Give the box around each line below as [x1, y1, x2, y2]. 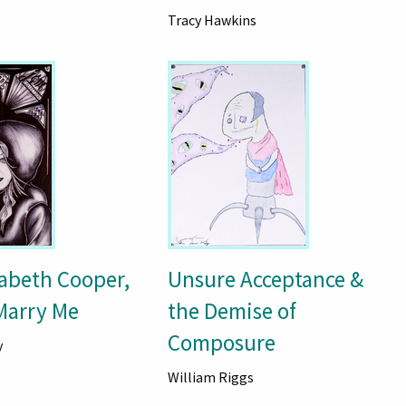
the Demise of [167, 296, 296, 326]
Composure [167, 328, 275, 358]
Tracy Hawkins [167, 11, 256, 30]
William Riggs [167, 368, 254, 387]
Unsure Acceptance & [167, 265, 363, 295]
